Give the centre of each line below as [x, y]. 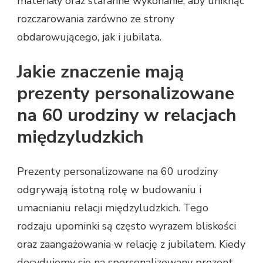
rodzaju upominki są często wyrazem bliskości [127, 226]
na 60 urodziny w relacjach [127, 115]
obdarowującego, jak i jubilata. [89, 37]
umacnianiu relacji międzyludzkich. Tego [113, 208]
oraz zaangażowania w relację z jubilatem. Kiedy [131, 244]
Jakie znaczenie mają [100, 72]
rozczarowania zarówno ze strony [96, 18]
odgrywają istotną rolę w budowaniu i [109, 189]
